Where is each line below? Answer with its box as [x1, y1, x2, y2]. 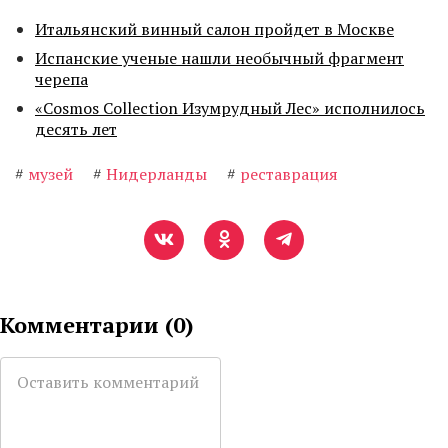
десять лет [35, 118, 117, 141]
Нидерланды [106, 163, 207, 186]
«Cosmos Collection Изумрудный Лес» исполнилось [35, 97, 425, 120]
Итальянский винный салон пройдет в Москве [35, 18, 394, 41]
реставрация [240, 163, 338, 186]
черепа [35, 68, 88, 91]
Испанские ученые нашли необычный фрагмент [35, 47, 404, 70]
